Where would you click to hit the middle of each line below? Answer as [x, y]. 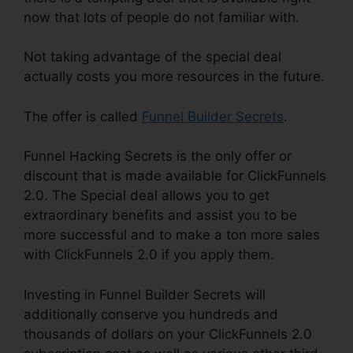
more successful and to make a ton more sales [172, 235]
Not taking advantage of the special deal [152, 57]
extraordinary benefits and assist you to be [160, 216]
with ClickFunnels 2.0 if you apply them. [149, 255]
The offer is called [83, 116]
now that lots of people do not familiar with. [162, 17]
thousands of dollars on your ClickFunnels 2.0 [168, 334]
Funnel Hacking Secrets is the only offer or [158, 156]
